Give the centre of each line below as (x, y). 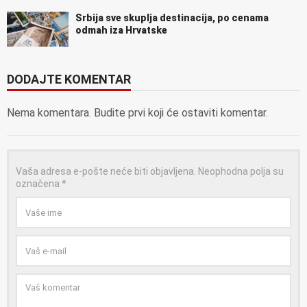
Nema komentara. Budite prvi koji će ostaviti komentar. (137, 113)
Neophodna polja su (241, 172)
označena (39, 184)
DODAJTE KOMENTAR (69, 79)
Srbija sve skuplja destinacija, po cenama (172, 18)
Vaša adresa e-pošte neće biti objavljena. (106, 172)
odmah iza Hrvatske (121, 30)
